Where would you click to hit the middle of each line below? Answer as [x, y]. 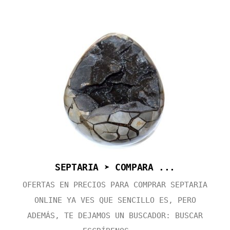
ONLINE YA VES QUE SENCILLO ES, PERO [115, 200]
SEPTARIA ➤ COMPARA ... [115, 167]
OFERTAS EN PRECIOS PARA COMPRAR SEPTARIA [115, 185]
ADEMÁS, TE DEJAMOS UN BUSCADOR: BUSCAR [115, 216]
